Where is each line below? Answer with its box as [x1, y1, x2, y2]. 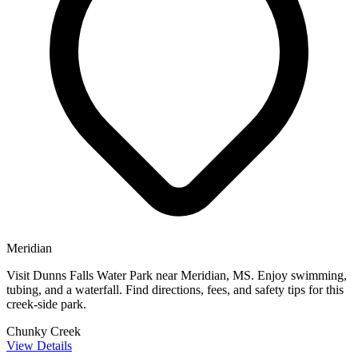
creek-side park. [6, 296, 86, 311]
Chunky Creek [6, 324, 81, 338]
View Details [6, 338, 72, 352]
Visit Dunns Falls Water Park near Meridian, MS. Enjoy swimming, [6, 268, 347, 282]
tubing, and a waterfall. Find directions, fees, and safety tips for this [6, 282, 344, 296]
